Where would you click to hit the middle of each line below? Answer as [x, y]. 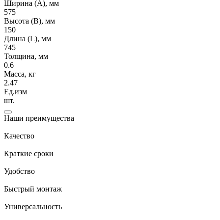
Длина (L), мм [27, 38]
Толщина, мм [26, 56]
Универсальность [33, 206]
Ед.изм [15, 91]
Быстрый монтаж [33, 189]
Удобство [19, 171]
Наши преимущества [39, 118]
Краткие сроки [29, 153]
